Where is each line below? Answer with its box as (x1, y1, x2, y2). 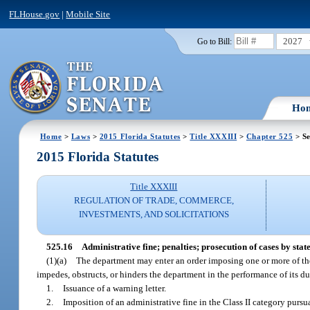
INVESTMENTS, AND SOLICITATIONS (78, 209, 229, 220)
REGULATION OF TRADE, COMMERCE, (73, 195, 234, 206)
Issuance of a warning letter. (63, 282, 167, 293)
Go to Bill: (197, 37, 232, 46)
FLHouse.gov (9, 8, 60, 19)
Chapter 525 (246, 131, 293, 140)
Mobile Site (66, 8, 111, 19)
